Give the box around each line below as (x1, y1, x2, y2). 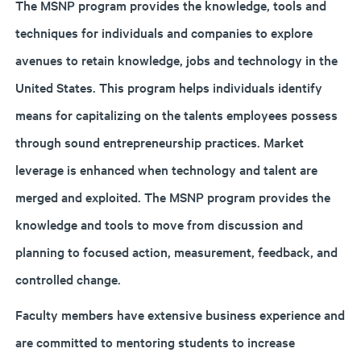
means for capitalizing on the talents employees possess (15, 106, 338, 123)
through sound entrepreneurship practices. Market (15, 133, 304, 151)
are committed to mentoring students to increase (15, 333, 295, 351)
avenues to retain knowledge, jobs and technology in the (15, 51, 338, 68)
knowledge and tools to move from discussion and (15, 215, 303, 233)
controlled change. (15, 270, 121, 288)
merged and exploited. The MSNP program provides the (15, 188, 330, 205)
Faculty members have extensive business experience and (15, 305, 345, 323)
